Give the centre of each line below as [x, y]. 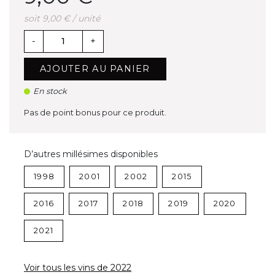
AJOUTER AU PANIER [95, 69]
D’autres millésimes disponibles [91, 154]
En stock [50, 91]
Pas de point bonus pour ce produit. [95, 113]
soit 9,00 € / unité [62, 18]
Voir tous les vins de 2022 [78, 268]
